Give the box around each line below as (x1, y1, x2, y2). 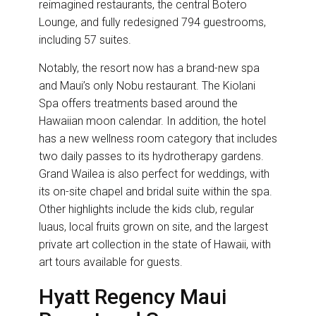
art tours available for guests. (39, 255, 186, 269)
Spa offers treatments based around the (39, 96, 238, 110)
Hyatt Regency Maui (39, 284, 226, 309)
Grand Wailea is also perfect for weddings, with (39, 166, 269, 181)
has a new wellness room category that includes (39, 131, 277, 145)
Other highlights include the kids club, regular (39, 202, 254, 216)
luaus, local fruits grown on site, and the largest (39, 219, 268, 233)
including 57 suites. (39, 32, 134, 47)
